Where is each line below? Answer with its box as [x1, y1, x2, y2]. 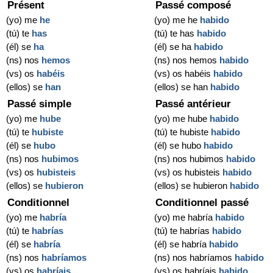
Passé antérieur [155, 98, 232, 110]
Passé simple [7, 98, 71, 110]
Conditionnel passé [155, 197, 249, 209]
